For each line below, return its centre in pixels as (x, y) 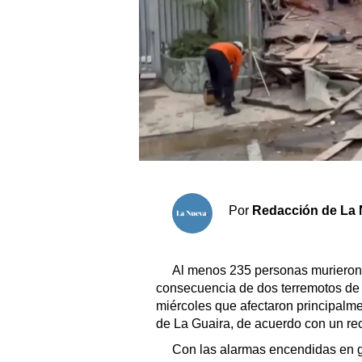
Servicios (183, 244)
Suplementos (189, 215)
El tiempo (178, 118)
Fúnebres (179, 143)
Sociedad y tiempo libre (224, 13)
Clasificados (187, 167)
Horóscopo (183, 191)
